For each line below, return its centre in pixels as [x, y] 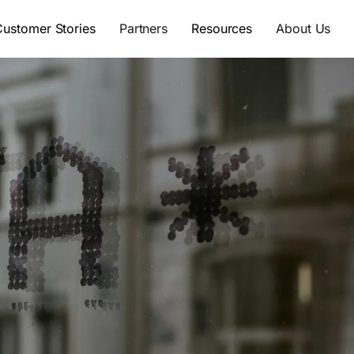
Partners [143, 29]
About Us [303, 29]
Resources [222, 29]
